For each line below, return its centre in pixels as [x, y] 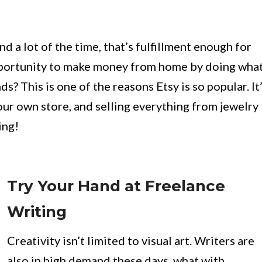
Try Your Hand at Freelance [116, 186]
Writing [37, 212]
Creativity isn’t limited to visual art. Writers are [131, 240]
